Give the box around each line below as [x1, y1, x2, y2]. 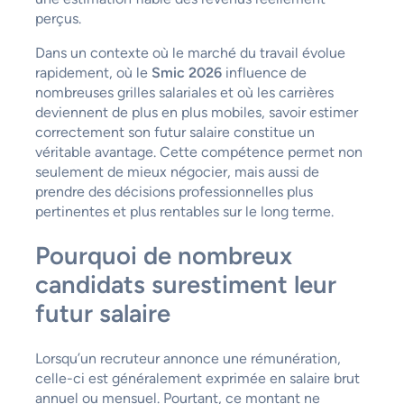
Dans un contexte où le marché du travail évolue [34, 43, 345, 61]
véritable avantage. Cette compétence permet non [34, 142, 363, 161]
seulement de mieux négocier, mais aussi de [34, 162, 319, 180]
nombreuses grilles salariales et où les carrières [34, 83, 334, 101]
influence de [221, 63, 307, 81]
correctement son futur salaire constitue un [34, 123, 315, 141]
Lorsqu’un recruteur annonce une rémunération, [34, 350, 341, 368]
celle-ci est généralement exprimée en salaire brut [34, 370, 360, 388]
